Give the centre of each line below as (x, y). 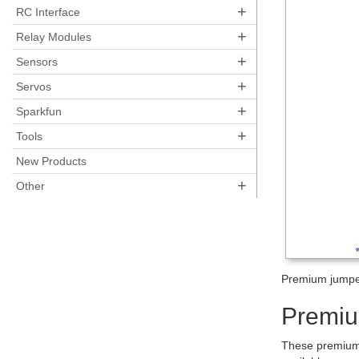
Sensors (37, 62)
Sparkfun (39, 111)
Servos (34, 87)
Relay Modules (54, 37)
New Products (51, 161)
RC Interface (48, 12)
